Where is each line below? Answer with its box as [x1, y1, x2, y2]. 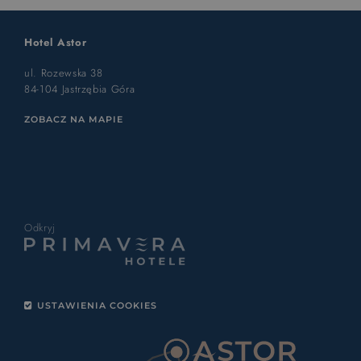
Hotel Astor [24, 34, 87, 50]
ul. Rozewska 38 [24, 64, 103, 81]
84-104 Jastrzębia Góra [24, 81, 135, 97]
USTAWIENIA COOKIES [37, 300, 157, 312]
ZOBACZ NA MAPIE [24, 113, 123, 125]
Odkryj [24, 219, 56, 235]
